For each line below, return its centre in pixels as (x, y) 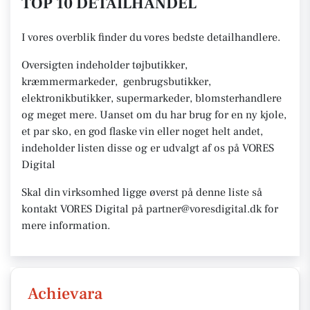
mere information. (66, 226)
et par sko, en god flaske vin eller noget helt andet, (142, 131)
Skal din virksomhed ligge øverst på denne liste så (142, 192)
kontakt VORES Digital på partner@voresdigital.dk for (150, 209)
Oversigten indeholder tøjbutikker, (104, 65)
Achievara (65, 294)
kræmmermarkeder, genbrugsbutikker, (116, 82)
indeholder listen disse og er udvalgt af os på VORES (148, 148)
